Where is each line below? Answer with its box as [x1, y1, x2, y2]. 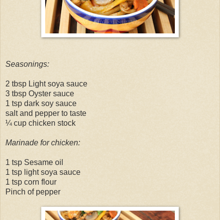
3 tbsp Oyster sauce [5, 89, 74, 98]
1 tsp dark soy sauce [5, 99, 77, 108]
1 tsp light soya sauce [5, 167, 81, 176]
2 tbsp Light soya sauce [5, 79, 87, 88]
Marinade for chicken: [5, 138, 80, 147]
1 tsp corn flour [5, 177, 56, 186]
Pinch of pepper [5, 187, 60, 196]
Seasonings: [5, 59, 49, 68]
